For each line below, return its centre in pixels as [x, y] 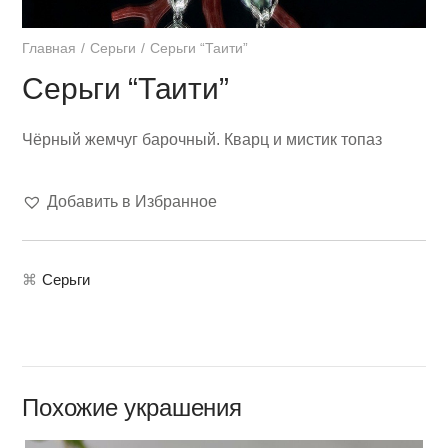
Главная [49, 47]
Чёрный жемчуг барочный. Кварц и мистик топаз [202, 139]
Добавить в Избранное [132, 201]
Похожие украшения [132, 407]
